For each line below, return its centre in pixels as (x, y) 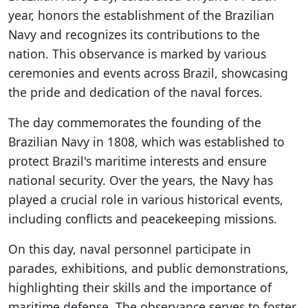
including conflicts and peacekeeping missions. (143, 219)
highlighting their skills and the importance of (140, 287)
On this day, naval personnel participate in (130, 249)
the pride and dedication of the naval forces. (135, 92)
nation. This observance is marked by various (137, 54)
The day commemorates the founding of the (135, 122)
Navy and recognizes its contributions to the (134, 34)
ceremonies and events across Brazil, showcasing (148, 73)
